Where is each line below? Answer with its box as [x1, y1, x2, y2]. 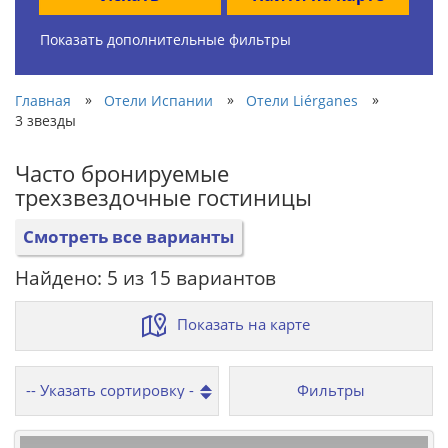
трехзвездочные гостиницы [15, 181, 312, 212]
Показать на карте [177, 313, 310, 334]
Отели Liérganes [246, 90, 358, 110]
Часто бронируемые [15, 157, 229, 188]
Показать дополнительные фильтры [40, 29, 291, 49]
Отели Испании [104, 90, 213, 110]
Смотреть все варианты [23, 224, 234, 248]
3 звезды [15, 110, 76, 130]
